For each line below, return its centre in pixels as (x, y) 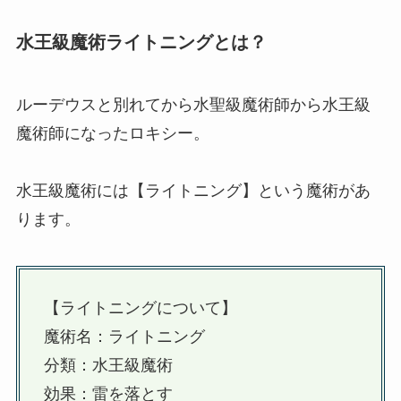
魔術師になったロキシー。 (112, 133)
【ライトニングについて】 (140, 307)
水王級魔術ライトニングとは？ (141, 43)
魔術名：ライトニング (124, 336)
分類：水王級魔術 (108, 365)
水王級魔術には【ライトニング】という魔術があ (193, 190)
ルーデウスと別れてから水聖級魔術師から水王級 (193, 104)
